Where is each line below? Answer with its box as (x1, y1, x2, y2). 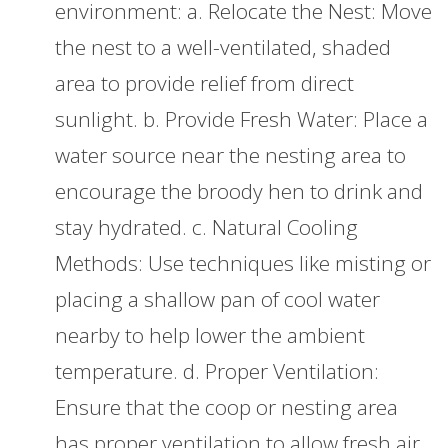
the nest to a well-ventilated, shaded (55, 33, 391, 62)
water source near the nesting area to (55, 141, 406, 170)
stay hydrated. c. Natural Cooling (55, 213, 358, 242)
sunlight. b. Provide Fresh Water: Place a (55, 105, 428, 134)
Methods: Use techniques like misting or (55, 249, 431, 278)
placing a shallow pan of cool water (55, 285, 380, 314)
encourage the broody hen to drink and (55, 177, 423, 206)
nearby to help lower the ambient (55, 321, 365, 350)
